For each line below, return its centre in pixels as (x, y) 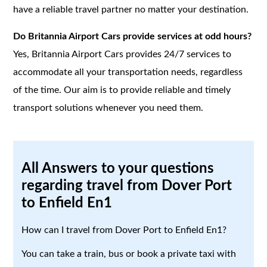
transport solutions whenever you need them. (108, 108)
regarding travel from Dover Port (127, 186)
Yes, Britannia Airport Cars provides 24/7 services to (122, 54)
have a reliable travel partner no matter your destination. (131, 9)
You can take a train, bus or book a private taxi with (129, 254)
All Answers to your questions (118, 168)
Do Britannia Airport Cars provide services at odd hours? (133, 36)
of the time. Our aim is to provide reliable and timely (122, 90)
